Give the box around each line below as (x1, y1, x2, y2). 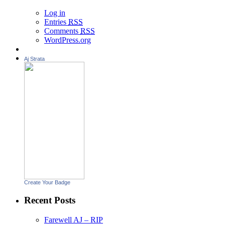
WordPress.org (44, 36, 91, 45)
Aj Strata (24, 56, 45, 62)
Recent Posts (24, 194, 75, 205)
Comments (44, 27, 80, 36)
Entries (44, 18, 68, 27)
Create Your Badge (24, 179, 70, 186)
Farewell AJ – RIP (44, 215, 103, 224)
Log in (44, 9, 65, 18)
